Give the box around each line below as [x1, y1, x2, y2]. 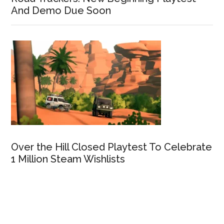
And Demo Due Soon [11, 4, 111, 17]
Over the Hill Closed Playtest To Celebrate [11, 141, 212, 153]
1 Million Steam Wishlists [11, 153, 125, 165]
